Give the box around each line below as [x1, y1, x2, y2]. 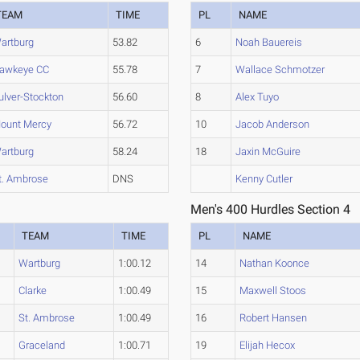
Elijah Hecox [239, 339, 296, 351]
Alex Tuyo [235, 91, 280, 103]
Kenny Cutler [235, 173, 293, 185]
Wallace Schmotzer [235, 63, 325, 76]
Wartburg [18, 257, 61, 269]
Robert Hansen [239, 312, 308, 324]
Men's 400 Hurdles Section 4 [190, 202, 351, 217]
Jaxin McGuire [235, 145, 301, 157]
